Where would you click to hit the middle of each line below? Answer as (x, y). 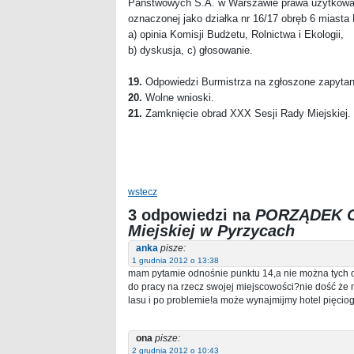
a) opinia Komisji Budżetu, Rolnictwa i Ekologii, (236, 34)
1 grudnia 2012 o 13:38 (175, 260)
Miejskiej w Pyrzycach (211, 230)
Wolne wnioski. (178, 97)
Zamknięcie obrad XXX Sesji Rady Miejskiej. (247, 113)
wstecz (143, 192)
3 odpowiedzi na (192, 215)
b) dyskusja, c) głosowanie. (190, 50)
